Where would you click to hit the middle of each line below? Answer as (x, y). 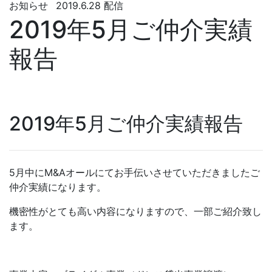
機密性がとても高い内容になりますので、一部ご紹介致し (135, 211)
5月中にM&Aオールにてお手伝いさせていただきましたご (134, 172)
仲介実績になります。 (58, 187)
